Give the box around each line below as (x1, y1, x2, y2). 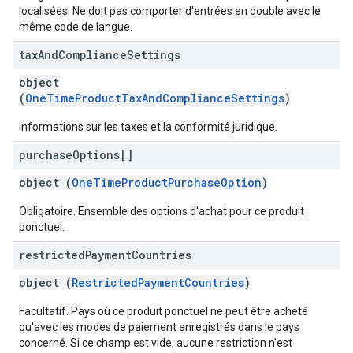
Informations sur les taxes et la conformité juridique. (19, 121, 277, 133)
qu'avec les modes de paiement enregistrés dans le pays (19, 321, 299, 333)
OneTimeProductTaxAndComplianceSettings (25, 91, 284, 106)
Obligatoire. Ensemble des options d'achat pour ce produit (19, 205, 304, 217)
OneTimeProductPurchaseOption (72, 175, 262, 190)
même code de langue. (19, 20, 132, 33)
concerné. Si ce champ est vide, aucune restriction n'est (19, 336, 292, 349)
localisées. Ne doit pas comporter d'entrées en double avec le (19, 5, 321, 17)
